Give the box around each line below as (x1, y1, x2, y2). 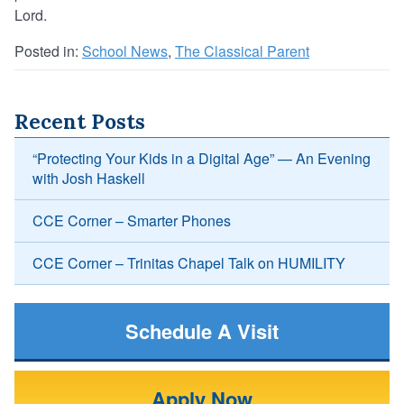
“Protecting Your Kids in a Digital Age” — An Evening (32, 148, 371, 170)
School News (82, 41, 168, 62)
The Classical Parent (175, 41, 309, 62)
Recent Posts (14, 108, 145, 135)
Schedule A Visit (125, 317, 279, 346)
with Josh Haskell (32, 168, 145, 189)
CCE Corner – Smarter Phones (32, 210, 231, 232)
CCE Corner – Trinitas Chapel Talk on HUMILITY (32, 252, 345, 274)
